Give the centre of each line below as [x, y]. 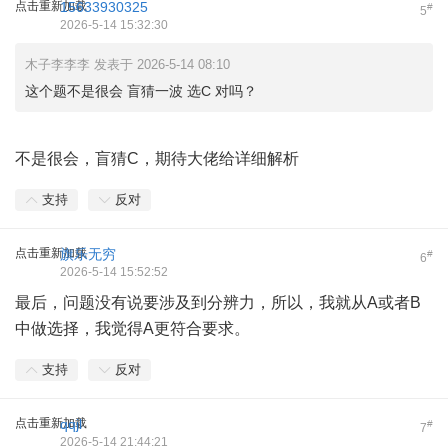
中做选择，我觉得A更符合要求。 [132, 328]
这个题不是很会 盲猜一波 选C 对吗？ [141, 91]
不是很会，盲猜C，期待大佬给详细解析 [157, 158]
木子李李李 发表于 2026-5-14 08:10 [127, 64]
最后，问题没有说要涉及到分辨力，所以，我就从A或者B [218, 302]
